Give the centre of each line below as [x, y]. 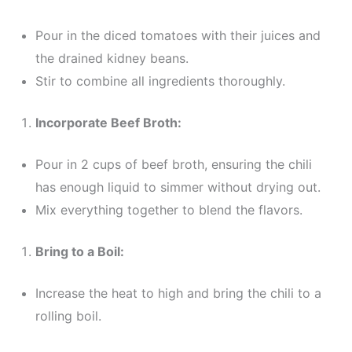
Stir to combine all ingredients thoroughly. [160, 81]
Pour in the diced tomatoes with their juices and [178, 35]
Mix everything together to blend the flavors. [169, 210]
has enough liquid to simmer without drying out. [178, 187]
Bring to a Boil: [79, 251]
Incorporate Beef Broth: [108, 123]
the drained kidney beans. [112, 58]
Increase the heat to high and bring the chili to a [178, 293]
